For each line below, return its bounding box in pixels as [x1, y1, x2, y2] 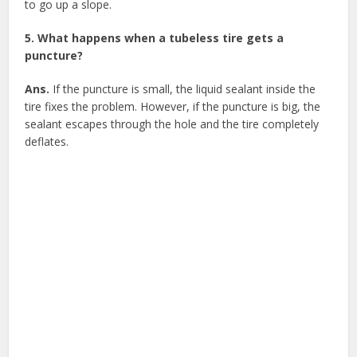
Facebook [150, 167, 207, 185]
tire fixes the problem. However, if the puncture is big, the [25, 98, 321, 114]
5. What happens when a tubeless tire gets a [25, 29, 284, 45]
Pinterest [151, 286, 206, 304]
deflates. [25, 133, 69, 149]
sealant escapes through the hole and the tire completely [25, 116, 320, 131]
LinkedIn [152, 326, 205, 344]
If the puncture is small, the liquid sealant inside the [49, 80, 316, 96]
